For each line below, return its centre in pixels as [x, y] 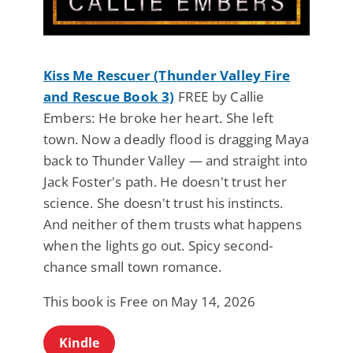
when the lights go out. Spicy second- [158, 246]
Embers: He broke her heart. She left [159, 118]
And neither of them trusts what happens [173, 225]
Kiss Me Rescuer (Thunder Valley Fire [167, 76]
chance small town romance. [133, 267]
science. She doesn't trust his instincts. [163, 203]
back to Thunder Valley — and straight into [176, 161]
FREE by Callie [219, 97]
